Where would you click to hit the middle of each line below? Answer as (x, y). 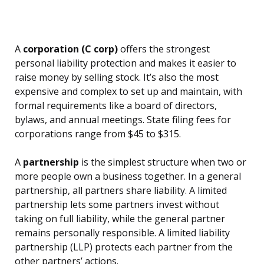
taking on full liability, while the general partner (120, 219)
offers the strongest (164, 49)
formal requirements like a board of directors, (116, 106)
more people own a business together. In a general (128, 176)
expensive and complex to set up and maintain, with (128, 92)
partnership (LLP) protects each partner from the (124, 247)
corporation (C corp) (70, 49)
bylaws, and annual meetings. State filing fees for (123, 120)
